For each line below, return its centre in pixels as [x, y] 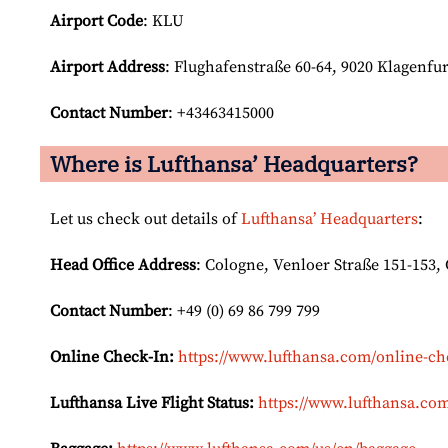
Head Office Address [123, 265]
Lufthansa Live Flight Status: [152, 403]
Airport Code [96, 21]
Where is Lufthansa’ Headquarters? [234, 164]
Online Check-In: [112, 357]
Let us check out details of [145, 219]
